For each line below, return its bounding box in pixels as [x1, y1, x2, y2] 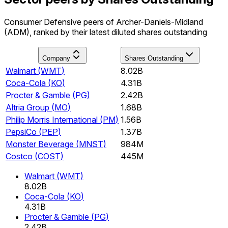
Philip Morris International [6, 114, 98, 125]
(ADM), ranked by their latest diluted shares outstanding [4, 26, 207, 37]
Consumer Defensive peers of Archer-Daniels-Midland [4, 16, 203, 27]
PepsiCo [6, 126, 37, 137]
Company [42, 54, 70, 62]
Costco [6, 151, 33, 161]
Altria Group [6, 102, 49, 112]
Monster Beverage [6, 138, 74, 149]
